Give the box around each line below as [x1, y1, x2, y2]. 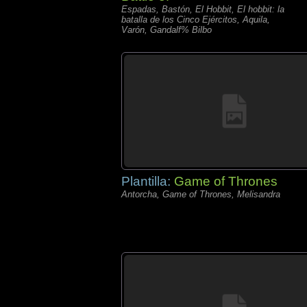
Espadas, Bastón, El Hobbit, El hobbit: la [121, 4, 284, 14]
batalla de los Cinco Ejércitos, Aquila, [121, 14, 270, 25]
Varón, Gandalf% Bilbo [121, 25, 212, 35]
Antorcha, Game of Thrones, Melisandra [121, 189, 280, 199]
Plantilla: [121, 174, 174, 188]
